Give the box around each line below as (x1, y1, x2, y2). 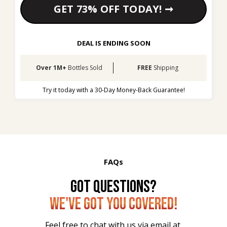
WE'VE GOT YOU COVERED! (49, 194, 178, 215)
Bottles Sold (66, 63, 102, 72)
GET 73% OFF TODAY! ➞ (53, 2, 174, 16)
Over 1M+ (36, 63, 66, 72)
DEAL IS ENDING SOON (77, 39, 150, 48)
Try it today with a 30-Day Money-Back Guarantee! (42, 86, 185, 95)
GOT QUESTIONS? (70, 176, 157, 198)
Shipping (153, 63, 178, 72)
